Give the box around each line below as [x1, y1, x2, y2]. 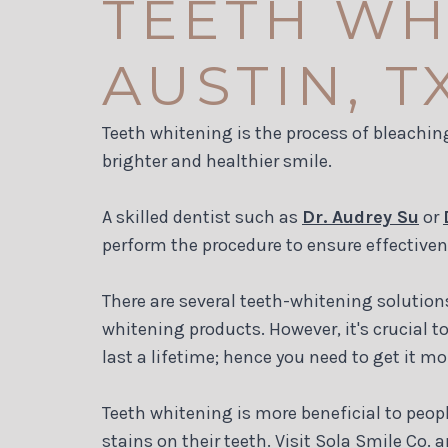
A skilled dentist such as [102, 206, 302, 229]
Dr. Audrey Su [302, 206, 419, 229]
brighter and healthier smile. [102, 150, 332, 173]
